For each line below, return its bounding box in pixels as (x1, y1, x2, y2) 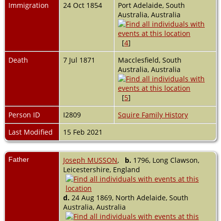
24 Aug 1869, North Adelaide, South (70, 192, 188, 202)
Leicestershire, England (63, 164, 140, 174)
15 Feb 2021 (63, 127, 105, 137)
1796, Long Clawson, (131, 155, 199, 165)
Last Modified (8, 127, 53, 137)
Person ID (8, 110, 40, 119)
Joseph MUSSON (63, 155, 117, 165)
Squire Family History (118, 110, 188, 119)
